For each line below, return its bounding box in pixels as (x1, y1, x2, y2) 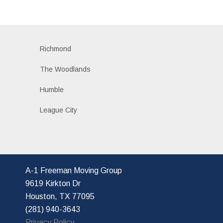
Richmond (39, 44, 71, 53)
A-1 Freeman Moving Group (25, 166, 124, 175)
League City (39, 106, 77, 114)
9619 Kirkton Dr (25, 179, 83, 188)
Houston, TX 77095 (25, 192, 95, 201)
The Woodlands (39, 65, 91, 73)
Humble (39, 85, 64, 94)
